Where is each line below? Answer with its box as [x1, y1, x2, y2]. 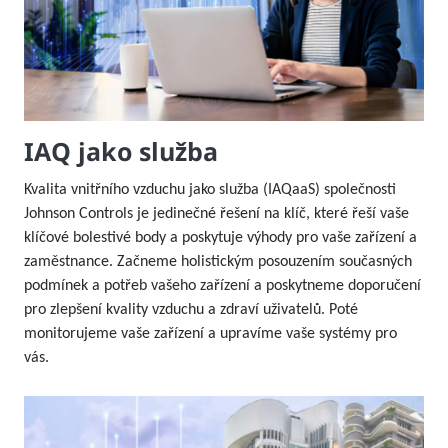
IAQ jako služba [24, 133, 218, 168]
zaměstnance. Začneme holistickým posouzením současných [24, 253, 412, 270]
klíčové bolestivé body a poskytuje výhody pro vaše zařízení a [24, 229, 417, 246]
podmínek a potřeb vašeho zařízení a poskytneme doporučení [24, 277, 421, 294]
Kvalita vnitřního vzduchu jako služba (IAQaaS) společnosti [24, 181, 396, 198]
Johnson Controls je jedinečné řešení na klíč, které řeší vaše [24, 205, 409, 222]
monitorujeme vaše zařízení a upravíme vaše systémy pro [24, 325, 397, 342]
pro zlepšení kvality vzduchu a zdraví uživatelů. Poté [24, 301, 358, 318]
